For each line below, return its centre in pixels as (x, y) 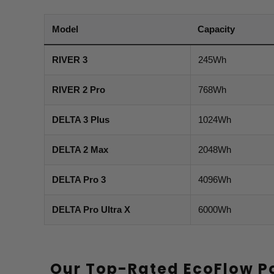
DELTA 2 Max (80, 150)
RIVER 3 (70, 60)
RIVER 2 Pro (79, 90)
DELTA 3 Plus (81, 120)
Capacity (216, 29)
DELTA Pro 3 (79, 180)
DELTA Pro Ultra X (91, 210)
